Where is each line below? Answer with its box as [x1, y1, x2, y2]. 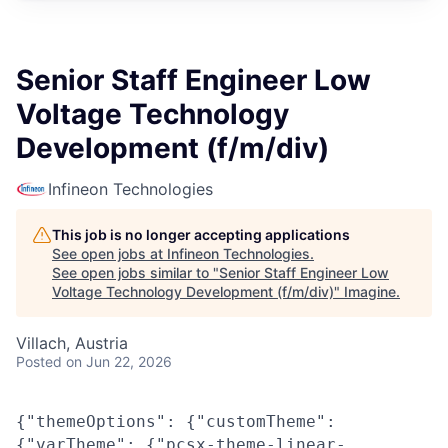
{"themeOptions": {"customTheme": [16, 412, 336, 431]
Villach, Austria [16, 333, 128, 353]
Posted [16, 353, 62, 370]
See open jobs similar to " [52, 264, 219, 281]
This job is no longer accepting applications [52, 226, 350, 243]
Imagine [344, 283, 396, 300]
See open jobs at [52, 245, 167, 262]
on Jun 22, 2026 [66, 353, 172, 370]
